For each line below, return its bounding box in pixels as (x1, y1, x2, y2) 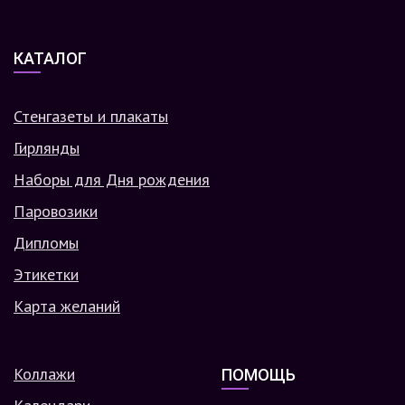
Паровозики (14, 201, 98, 222)
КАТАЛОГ (14, 49, 87, 69)
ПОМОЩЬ (221, 365, 296, 385)
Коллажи (14, 363, 75, 385)
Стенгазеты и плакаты (14, 106, 168, 127)
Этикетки (14, 264, 79, 286)
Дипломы (14, 232, 79, 254)
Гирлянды (14, 137, 80, 159)
